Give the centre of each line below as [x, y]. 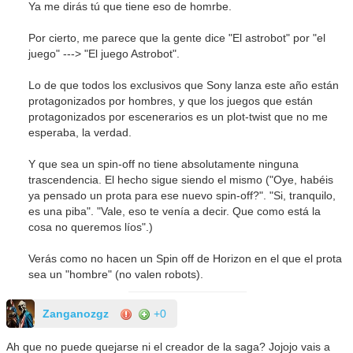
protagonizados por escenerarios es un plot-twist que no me [178, 117]
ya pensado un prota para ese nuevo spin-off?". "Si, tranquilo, [182, 196]
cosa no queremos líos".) [91, 227]
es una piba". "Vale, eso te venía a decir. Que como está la [175, 212]
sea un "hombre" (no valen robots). [116, 275]
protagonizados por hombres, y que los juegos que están [171, 101]
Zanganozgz [76, 314]
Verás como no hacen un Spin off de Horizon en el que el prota [186, 259]
